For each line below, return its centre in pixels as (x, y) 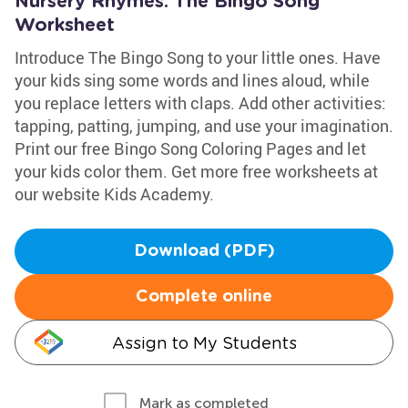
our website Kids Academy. (114, 194)
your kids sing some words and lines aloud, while (192, 80)
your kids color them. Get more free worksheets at (196, 171)
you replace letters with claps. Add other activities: (200, 103)
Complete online (204, 297)
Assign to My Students (204, 343)
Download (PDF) (204, 251)
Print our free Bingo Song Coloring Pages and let (190, 148)
